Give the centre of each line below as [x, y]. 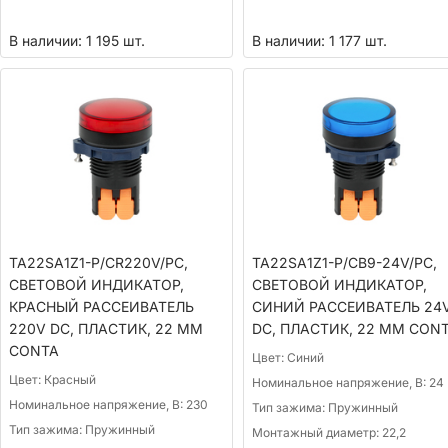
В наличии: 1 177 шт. [319, 41]
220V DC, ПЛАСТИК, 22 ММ [106, 328]
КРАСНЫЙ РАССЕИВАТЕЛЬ [101, 306]
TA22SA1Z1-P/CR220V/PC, [98, 262]
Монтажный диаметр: [316, 432]
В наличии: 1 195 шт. [77, 41]
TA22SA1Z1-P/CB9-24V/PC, [344, 262]
